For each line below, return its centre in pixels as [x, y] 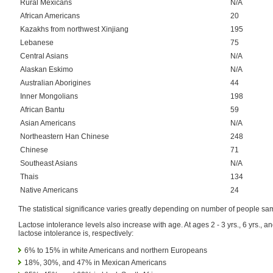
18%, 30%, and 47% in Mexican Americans [95, 262]
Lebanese [37, 42]
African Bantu [42, 109]
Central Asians [44, 56]
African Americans [50, 16]
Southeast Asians [49, 163]
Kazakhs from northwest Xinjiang [74, 29]
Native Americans [49, 190]
